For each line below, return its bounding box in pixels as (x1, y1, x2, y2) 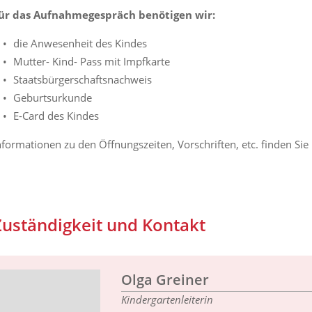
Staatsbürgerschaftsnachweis (13, 72, 152, 86)
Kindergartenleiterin (121, 292, 213, 307)
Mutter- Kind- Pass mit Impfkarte (13, 54, 170, 68)
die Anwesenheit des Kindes (13, 36, 147, 50)
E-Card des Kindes (13, 108, 99, 123)
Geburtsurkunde (13, 90, 92, 104)
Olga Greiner (121, 270, 209, 290)
